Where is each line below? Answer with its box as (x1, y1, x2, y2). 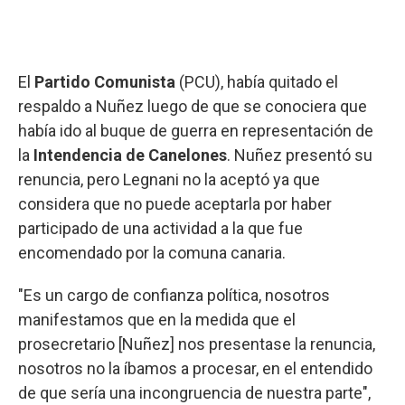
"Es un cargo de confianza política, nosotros (18, 285, 330, 305)
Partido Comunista (34, 71, 175, 91)
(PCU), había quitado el (175, 71, 338, 91)
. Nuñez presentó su (227, 145, 372, 165)
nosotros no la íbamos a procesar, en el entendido (18, 358, 372, 378)
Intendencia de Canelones (33, 145, 227, 165)
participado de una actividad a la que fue (18, 218, 303, 238)
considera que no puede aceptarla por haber (18, 193, 332, 213)
